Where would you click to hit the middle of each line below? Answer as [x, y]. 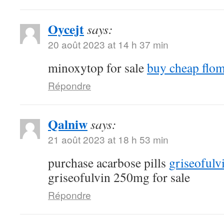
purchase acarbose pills [108, 162]
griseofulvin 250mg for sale [119, 177]
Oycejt [66, 29]
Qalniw [68, 124]
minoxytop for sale [97, 67]
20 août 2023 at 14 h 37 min [108, 44]
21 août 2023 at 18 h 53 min [108, 139]
